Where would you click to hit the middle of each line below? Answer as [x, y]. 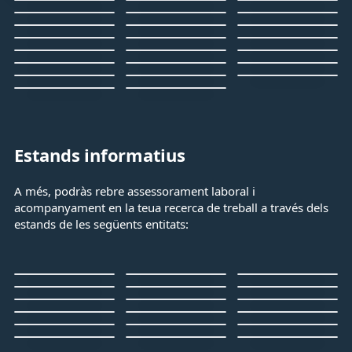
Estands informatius [100, 155]
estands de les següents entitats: [101, 224]
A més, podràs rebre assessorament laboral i [135, 191]
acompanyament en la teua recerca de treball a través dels [171, 207]
